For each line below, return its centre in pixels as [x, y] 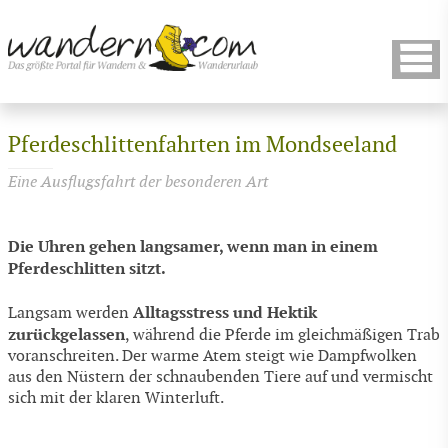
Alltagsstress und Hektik [225, 312]
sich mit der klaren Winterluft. [116, 398]
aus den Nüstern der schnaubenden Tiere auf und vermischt [220, 377]
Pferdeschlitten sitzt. [87, 269]
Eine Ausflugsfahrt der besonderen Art [138, 182]
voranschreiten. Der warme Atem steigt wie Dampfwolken [212, 356]
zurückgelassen [66, 334]
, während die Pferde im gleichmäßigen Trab [282, 335]
